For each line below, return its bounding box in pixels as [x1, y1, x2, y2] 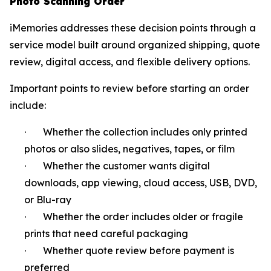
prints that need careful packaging [24, 227, 188, 240]
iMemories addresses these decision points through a [10, 21, 256, 34]
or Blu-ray [24, 193, 71, 206]
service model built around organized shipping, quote [10, 38, 260, 51]
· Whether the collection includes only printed [24, 125, 247, 138]
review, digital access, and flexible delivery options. [10, 55, 250, 68]
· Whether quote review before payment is [24, 244, 234, 256]
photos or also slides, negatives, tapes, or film [24, 142, 235, 155]
